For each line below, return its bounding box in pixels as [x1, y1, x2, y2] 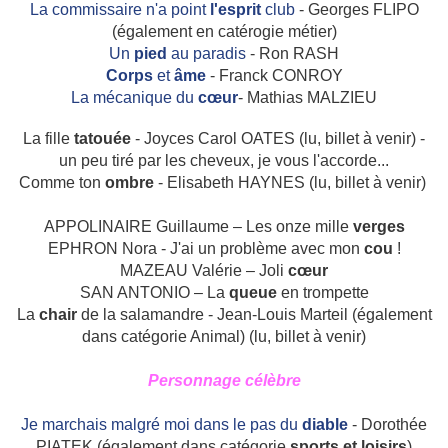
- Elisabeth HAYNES [157, 174, 309, 192]
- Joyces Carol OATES [135, 130, 299, 148]
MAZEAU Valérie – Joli [120, 262, 288, 280]
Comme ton [18, 174, 105, 192]
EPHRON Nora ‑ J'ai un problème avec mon [47, 240, 364, 258]
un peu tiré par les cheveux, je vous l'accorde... [59, 152, 389, 170]
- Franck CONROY [209, 67, 343, 85]
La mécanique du [71, 89, 198, 107]
